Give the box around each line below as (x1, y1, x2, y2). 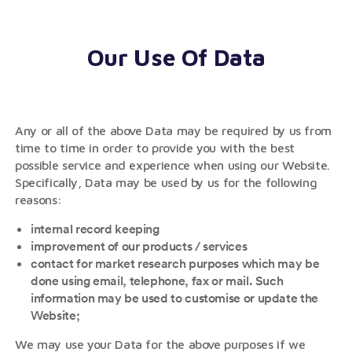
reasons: (15, 192, 62, 207)
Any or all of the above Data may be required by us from (15, 123, 332, 137)
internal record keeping (31, 221, 159, 236)
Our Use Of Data (86, 43, 266, 71)
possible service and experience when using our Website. (15, 158, 331, 172)
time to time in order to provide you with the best (15, 141, 295, 155)
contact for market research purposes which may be (31, 255, 320, 271)
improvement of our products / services (31, 238, 247, 254)
